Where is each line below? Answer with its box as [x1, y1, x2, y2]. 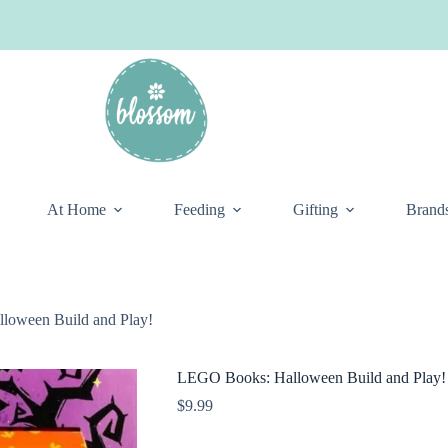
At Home [47, 201, 106, 218]
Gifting [293, 201, 338, 218]
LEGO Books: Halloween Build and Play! [176, 369, 446, 387]
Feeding [174, 201, 225, 218]
